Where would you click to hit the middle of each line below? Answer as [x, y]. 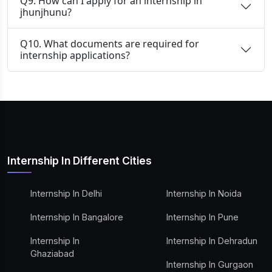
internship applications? [75, 55]
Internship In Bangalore [77, 217]
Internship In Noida [204, 193]
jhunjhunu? [46, 12]
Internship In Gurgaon [210, 264]
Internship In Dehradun [212, 241]
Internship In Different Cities [80, 161]
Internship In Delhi [66, 193]
